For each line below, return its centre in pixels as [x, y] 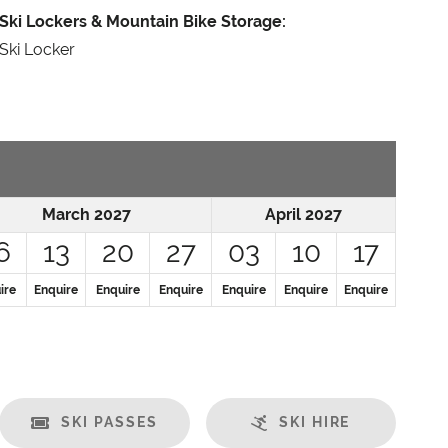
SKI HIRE [315, 421]
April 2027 [303, 214]
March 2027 [86, 214]
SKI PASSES [109, 421]
